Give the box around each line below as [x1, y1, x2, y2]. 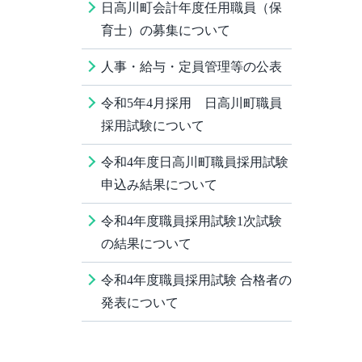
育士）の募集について [101, 23, 230, 37]
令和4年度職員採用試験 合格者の [101, 273, 292, 287]
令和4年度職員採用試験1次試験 [101, 214, 282, 228]
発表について [101, 296, 179, 309]
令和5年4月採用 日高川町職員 [101, 96, 282, 110]
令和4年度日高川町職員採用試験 [101, 155, 288, 169]
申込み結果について [101, 178, 217, 192]
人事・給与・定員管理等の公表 [101, 60, 282, 74]
